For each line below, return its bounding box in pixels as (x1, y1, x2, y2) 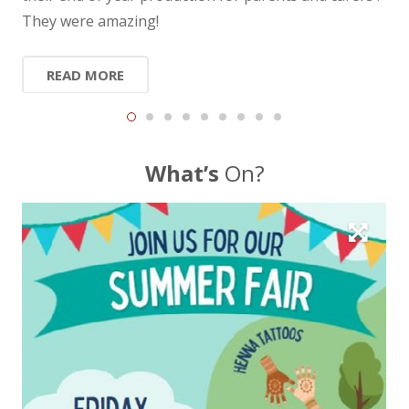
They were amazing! (22, 10, 159, 31)
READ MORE (47, 65, 124, 84)
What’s (144, 157, 219, 188)
